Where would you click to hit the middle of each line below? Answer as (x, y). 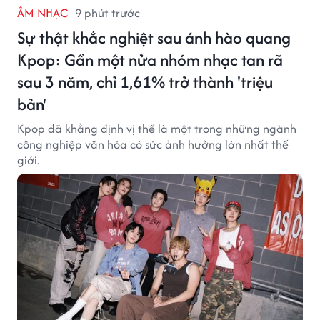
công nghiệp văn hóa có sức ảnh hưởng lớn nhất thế (153, 144)
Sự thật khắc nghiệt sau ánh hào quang (154, 37)
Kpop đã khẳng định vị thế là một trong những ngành (157, 128)
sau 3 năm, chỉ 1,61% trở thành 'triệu (145, 81)
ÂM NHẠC (42, 12)
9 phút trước (107, 12)
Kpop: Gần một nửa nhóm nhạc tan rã (150, 59)
